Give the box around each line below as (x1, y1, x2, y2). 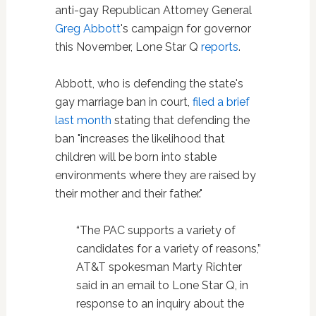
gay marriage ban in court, (54, 95, 193, 109)
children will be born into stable (54, 150, 217, 164)
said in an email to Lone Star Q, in (75, 279, 248, 292)
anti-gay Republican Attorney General (54, 4, 252, 17)
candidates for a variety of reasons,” (75, 242, 261, 255)
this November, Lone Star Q (54, 40, 201, 54)
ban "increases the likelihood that (54, 132, 225, 145)
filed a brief (192, 95, 250, 109)
